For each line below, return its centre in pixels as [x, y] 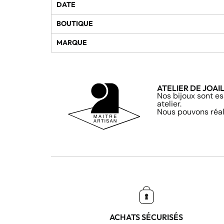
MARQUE [72, 42]
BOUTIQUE [75, 23]
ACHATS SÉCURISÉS [146, 217]
